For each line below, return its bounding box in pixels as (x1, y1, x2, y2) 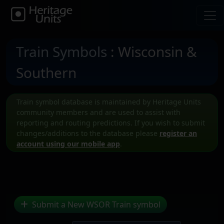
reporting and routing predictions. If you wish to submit (16, 118, 205, 127)
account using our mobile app (16, 139, 120, 148)
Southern (16, 63, 76, 82)
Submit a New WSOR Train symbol (30, 199, 160, 210)
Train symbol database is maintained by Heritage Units (16, 97, 201, 106)
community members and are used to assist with (16, 107, 180, 117)
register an (159, 128, 197, 138)
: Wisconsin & (107, 42, 197, 61)
